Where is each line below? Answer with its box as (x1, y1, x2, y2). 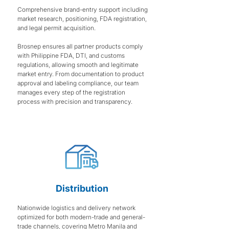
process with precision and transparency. (17, 98, 132, 106)
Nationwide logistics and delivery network (17, 204, 135, 212)
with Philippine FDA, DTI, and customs (17, 52, 125, 60)
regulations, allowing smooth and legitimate (17, 61, 139, 69)
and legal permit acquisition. (17, 24, 96, 32)
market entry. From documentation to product (17, 70, 144, 78)
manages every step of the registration (17, 88, 125, 97)
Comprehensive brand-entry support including (17, 6, 148, 14)
